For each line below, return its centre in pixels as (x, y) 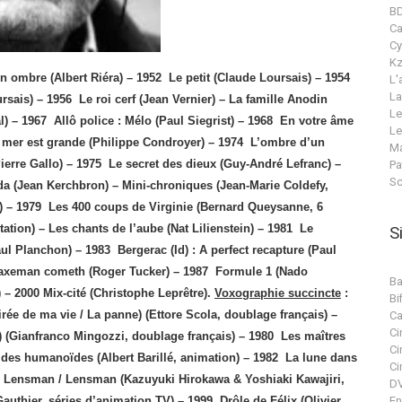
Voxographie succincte (278, 293)
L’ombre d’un (288, 142)
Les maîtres (313, 336)
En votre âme (317, 121)
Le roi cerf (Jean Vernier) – (150, 99)
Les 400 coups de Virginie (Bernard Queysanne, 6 (186, 207)
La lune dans (321, 358)
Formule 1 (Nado (262, 271)
